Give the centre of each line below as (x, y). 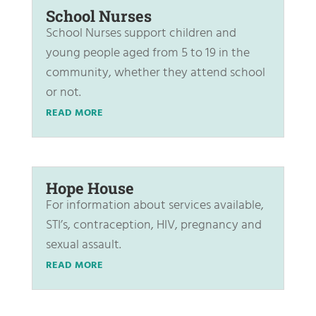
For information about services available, (154, 206)
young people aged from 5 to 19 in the (147, 54)
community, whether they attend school (155, 73)
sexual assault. (83, 245)
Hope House (90, 188)
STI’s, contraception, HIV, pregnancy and (153, 226)
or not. (63, 93)
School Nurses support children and (141, 34)
